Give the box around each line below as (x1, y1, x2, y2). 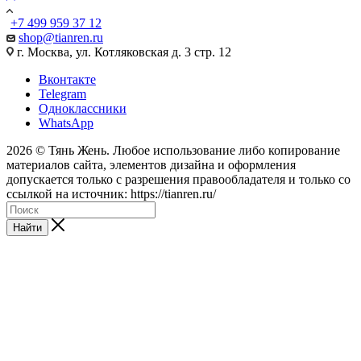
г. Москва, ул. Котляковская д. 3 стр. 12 (14, 44, 231, 59)
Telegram (39, 86, 86, 101)
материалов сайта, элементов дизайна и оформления (6, 157, 296, 172)
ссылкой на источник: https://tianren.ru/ (6, 186, 216, 201)
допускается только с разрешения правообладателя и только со (6, 172, 351, 186)
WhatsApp (39, 115, 93, 130)
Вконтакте (39, 72, 96, 86)
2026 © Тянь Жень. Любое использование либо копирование (6, 143, 340, 157)
